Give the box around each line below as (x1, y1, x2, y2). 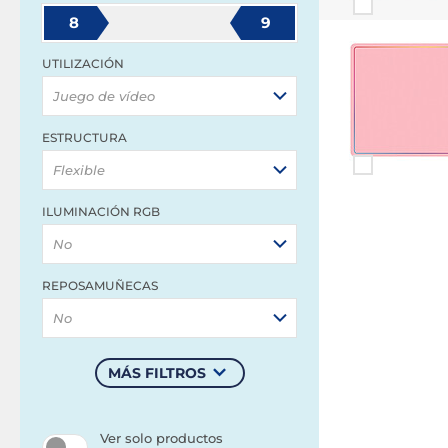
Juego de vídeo (53, 88, 155, 104)
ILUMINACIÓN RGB (42, 204, 160, 219)
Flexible (53, 162, 105, 178)
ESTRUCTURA (42, 130, 127, 145)
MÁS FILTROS (107, 364, 206, 382)
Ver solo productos (100, 430, 223, 446)
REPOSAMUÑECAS (42, 278, 158, 293)
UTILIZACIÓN (42, 56, 124, 71)
